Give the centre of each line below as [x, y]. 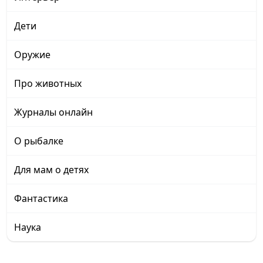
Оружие [32, 54]
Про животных [48, 83]
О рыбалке [39, 141]
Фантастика [41, 198]
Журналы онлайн [53, 112]
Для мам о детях [51, 169]
